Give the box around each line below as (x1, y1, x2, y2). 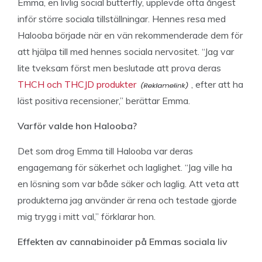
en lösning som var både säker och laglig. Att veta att (18, 178, 239, 189)
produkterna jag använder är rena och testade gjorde (18, 194, 237, 206)
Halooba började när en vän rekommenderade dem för (18, 29, 243, 41)
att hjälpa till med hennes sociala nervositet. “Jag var (18, 46, 234, 57)
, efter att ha (191, 78, 243, 90)
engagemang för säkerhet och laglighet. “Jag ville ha (18, 161, 232, 173)
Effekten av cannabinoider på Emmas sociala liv (18, 236, 227, 247)
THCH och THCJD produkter (18, 78, 136, 90)
